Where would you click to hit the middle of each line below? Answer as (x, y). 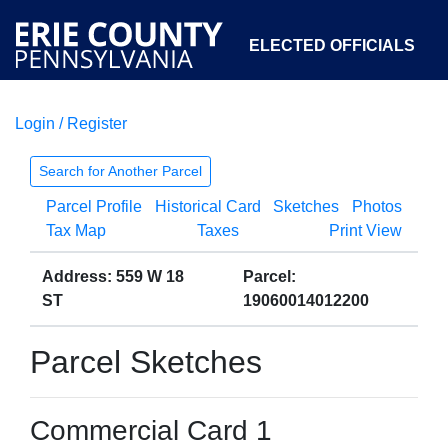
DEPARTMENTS (229, 137)
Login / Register (71, 123)
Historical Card (207, 206)
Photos (376, 206)
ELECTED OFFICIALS (332, 45)
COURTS (100, 137)
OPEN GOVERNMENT (250, 229)
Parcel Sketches (146, 362)
